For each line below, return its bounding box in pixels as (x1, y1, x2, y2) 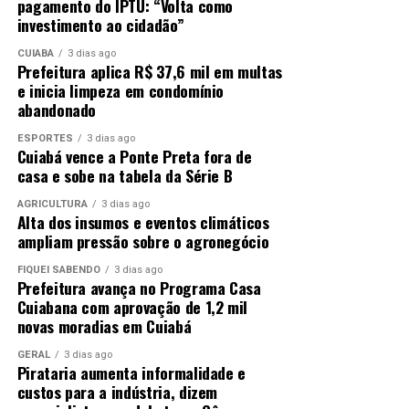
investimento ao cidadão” (16, 12, 184, 37)
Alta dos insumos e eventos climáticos (16, 209, 269, 234)
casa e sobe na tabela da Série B (16, 163, 233, 187)
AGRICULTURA (16, 197, 88, 210)
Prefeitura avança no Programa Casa (16, 275, 261, 299)
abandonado (16, 97, 97, 121)
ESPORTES (16, 131, 73, 144)
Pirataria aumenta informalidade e (16, 360, 246, 384)
